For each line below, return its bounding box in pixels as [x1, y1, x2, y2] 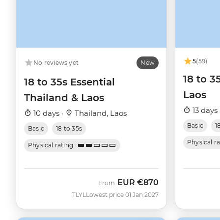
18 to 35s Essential [24, 76, 115, 88]
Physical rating [28, 141, 74, 149]
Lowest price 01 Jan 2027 [86, 191, 159, 198]
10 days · [31, 108, 65, 118]
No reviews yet [33, 58, 79, 66]
